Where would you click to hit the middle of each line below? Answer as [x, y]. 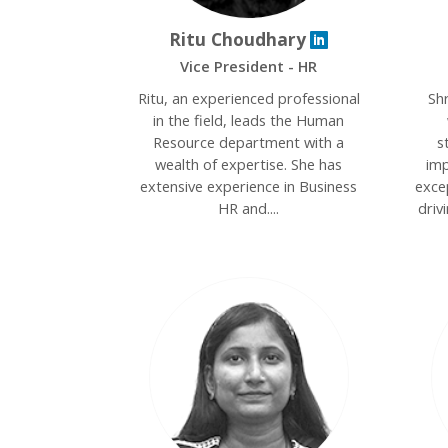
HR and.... [249, 208]
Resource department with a [249, 142]
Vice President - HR [249, 66]
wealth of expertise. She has [249, 164]
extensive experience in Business [249, 186]
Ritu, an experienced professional [248, 98]
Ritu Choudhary [238, 39]
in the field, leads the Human [249, 120]
